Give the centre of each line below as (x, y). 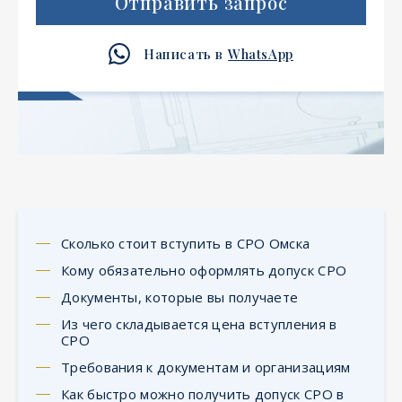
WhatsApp (261, 53)
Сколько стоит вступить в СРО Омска (186, 243)
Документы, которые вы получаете (180, 297)
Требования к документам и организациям (206, 367)
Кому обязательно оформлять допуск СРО (204, 270)
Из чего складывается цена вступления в (199, 323)
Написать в (184, 53)
